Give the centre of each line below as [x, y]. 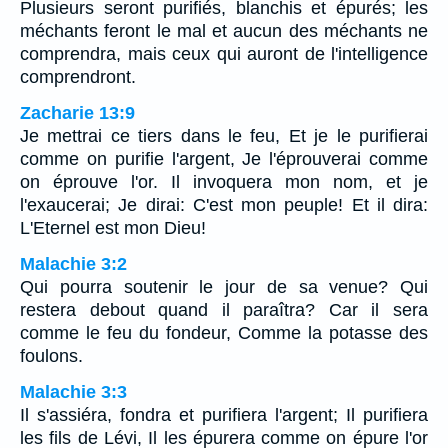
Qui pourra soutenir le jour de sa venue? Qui [224, 286]
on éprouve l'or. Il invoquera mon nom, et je [224, 181]
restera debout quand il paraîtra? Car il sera [224, 309]
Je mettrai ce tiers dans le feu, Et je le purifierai [224, 135]
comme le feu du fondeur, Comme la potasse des [224, 332]
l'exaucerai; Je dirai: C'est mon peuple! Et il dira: [224, 204]
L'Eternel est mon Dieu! [113, 227]
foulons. [51, 355]
